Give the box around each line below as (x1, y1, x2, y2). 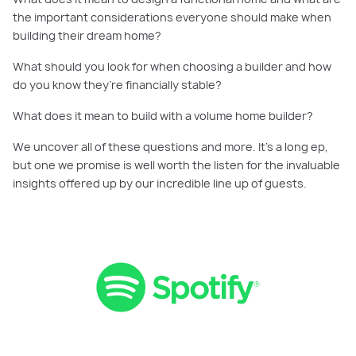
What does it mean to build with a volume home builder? (13, 108, 313, 125)
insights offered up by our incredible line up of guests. (13, 176, 311, 192)
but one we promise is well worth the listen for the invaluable (13, 157, 340, 174)
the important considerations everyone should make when (13, 10, 331, 26)
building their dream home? (13, 28, 161, 44)
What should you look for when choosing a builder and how (13, 59, 331, 75)
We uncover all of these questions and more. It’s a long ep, (13, 139, 328, 156)
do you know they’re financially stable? (13, 77, 222, 94)
